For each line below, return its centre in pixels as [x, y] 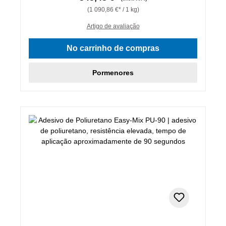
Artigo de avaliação [113, 26]
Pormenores [113, 72]
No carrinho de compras [113, 48]
